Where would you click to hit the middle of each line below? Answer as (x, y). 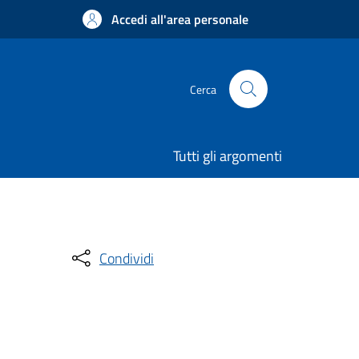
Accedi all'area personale (180, 19)
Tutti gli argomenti (228, 156)
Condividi (127, 258)
